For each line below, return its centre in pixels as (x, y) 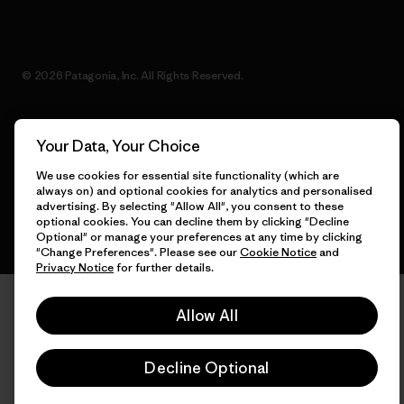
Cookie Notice (278, 252)
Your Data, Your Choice (118, 146)
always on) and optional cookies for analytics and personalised (204, 191)
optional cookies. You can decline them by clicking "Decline (193, 221)
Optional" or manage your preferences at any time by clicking (199, 237)
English (45, 156)
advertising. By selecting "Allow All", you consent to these (190, 206)
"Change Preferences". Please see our (138, 252)
